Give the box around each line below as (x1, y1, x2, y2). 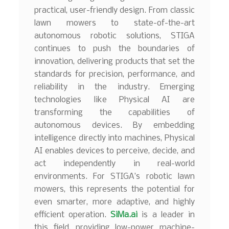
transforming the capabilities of (34, 108, 195, 117)
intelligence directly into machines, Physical (34, 133, 195, 143)
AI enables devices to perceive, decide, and (34, 146, 195, 155)
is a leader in (138, 210, 195, 219)
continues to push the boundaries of (34, 44, 195, 53)
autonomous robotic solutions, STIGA (34, 31, 195, 40)
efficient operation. (34, 210, 111, 219)
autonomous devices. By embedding (34, 121, 195, 130)
